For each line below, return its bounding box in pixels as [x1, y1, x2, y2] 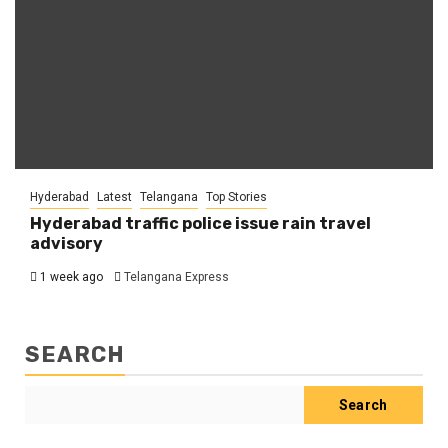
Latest [97, 189, 132, 204]
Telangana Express [124, 269, 229, 284]
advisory [30, 233, 103, 253]
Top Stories [206, 189, 267, 204]
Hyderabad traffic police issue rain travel [30, 213, 371, 233]
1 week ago [37, 269, 103, 284]
